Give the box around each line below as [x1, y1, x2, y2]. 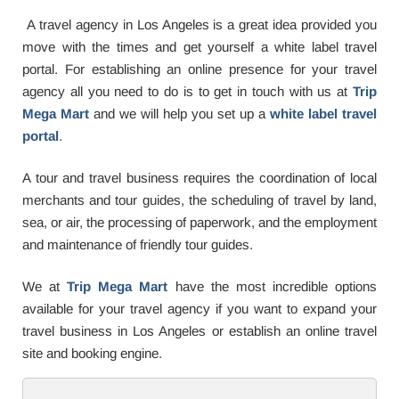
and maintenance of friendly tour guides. [22, 237, 253, 252]
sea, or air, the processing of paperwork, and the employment [22, 215, 377, 230]
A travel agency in [26, 17, 133, 32]
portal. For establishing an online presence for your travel [22, 61, 377, 77]
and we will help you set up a [89, 106, 270, 121]
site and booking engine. [22, 346, 162, 361]
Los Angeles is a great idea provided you [136, 17, 378, 32]
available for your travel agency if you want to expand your [22, 301, 377, 316]
